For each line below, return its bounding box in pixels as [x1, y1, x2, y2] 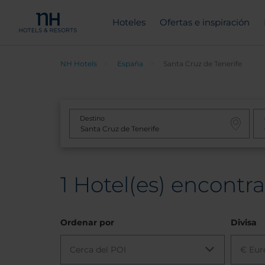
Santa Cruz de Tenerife [163, 59, 242, 68]
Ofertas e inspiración [159, 17, 250, 28]
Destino [80, 114, 105, 122]
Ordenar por [60, 217, 114, 228]
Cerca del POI [70, 244, 126, 255]
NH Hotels [60, 59, 97, 68]
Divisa [230, 217, 257, 228]
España [117, 59, 143, 68]
